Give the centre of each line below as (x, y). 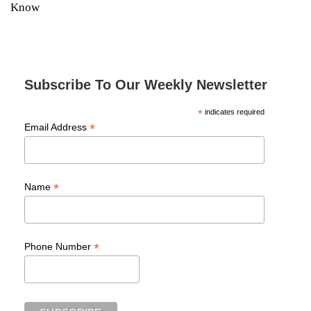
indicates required (233, 112)
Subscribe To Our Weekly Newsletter (146, 85)
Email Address (57, 127)
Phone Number (59, 246)
